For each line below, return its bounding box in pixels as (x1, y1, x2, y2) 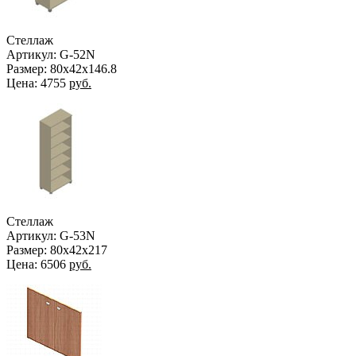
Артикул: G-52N (6, 47, 95, 61)
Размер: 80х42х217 (6, 242, 107, 257)
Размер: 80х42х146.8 (6, 61, 117, 75)
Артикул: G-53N (6, 228, 95, 242)
